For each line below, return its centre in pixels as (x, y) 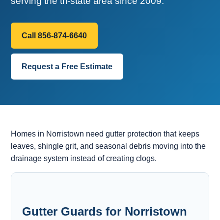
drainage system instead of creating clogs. (84, 158)
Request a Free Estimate (67, 66)
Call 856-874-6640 (55, 35)
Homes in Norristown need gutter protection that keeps (105, 134)
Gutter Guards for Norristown (105, 211)
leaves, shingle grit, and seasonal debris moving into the (109, 146)
